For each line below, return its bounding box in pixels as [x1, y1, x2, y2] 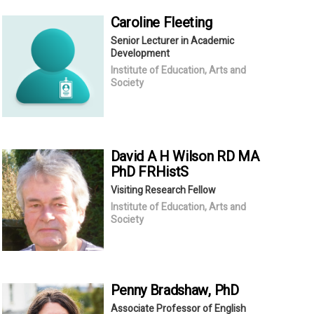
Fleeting [163, 12, 212, 33]
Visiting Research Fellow [110, 182, 216, 198]
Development [110, 46, 170, 61]
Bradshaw [149, 280, 209, 301]
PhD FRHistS [110, 161, 189, 182]
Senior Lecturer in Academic [110, 33, 234, 48]
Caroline [110, 12, 163, 33]
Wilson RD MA [172, 146, 259, 167]
